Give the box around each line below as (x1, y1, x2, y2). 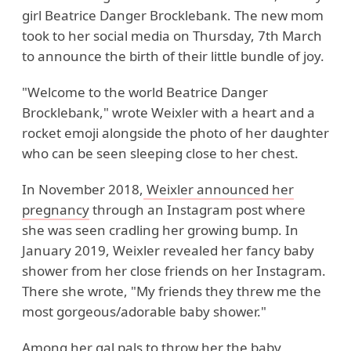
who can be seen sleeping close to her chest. (22, 144, 299, 162)
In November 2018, (22, 180, 143, 198)
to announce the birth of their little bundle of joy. (22, 47, 324, 65)
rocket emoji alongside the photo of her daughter (22, 124, 329, 142)
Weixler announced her (143, 180, 294, 198)
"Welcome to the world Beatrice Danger (22, 83, 268, 101)
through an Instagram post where (89, 201, 306, 219)
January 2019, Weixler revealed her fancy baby (22, 241, 314, 259)
